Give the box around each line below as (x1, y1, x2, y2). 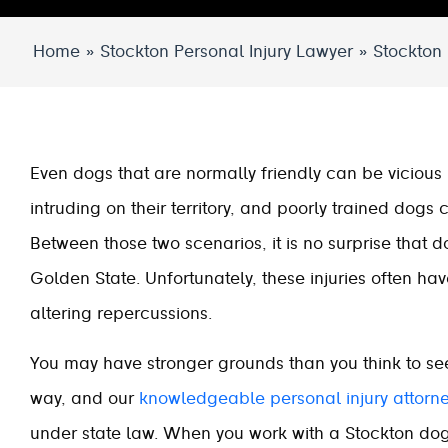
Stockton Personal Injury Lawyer (100, 44, 353, 60)
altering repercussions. (30, 306, 212, 322)
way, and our (30, 391, 139, 407)
